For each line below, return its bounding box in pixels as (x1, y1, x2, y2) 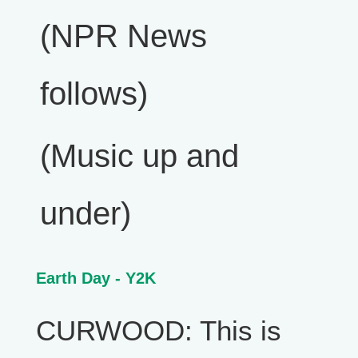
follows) (40, 76, 148, 112)
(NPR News (40, 18, 207, 54)
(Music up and (40, 138, 239, 174)
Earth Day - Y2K (36, 269, 156, 287)
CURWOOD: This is (36, 315, 281, 346)
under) (40, 196, 131, 232)
